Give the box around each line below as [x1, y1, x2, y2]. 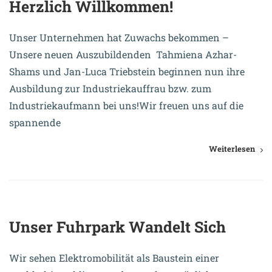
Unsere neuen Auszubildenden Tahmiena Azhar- [9, 48, 237, 61]
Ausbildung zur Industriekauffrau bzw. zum [9, 82, 211, 95]
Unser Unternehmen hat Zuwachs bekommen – [9, 31, 229, 44]
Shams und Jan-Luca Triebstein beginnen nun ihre [9, 65, 245, 78]
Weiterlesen [209, 143, 255, 155]
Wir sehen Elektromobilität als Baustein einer [9, 251, 219, 265]
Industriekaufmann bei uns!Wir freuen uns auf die [9, 99, 243, 112]
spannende [9, 116, 61, 129]
